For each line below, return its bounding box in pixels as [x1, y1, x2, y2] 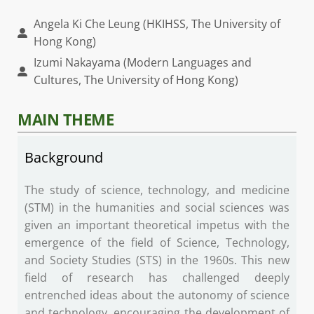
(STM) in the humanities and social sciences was [25, 200, 289, 216]
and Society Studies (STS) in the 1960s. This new [25, 252, 289, 268]
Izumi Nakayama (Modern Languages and [33, 55, 252, 71]
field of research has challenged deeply [25, 270, 289, 286]
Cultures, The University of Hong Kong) [33, 72, 238, 88]
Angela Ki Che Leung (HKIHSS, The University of [33, 16, 280, 32]
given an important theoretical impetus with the [25, 217, 289, 233]
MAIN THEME [18, 109, 114, 130]
